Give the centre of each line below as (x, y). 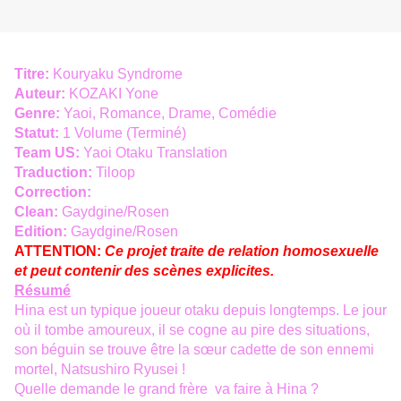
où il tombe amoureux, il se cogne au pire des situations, (192, 330)
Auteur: (40, 94)
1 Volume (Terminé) (123, 133)
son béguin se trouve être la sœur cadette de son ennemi (194, 350)
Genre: (37, 114)
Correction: (53, 192)
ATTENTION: (60, 252)
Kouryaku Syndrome (118, 74)
